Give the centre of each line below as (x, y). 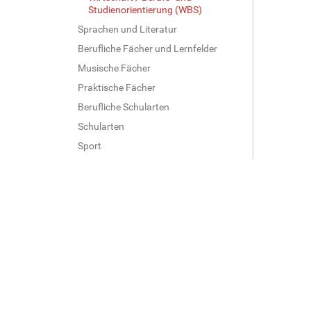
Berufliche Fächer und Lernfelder (148, 48)
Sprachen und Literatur (127, 29)
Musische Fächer (114, 68)
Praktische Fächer (117, 87)
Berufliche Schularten (124, 107)
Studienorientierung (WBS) (145, 9)
